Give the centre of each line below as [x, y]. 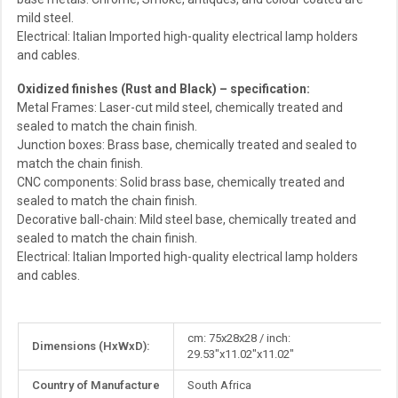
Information [47, 347]
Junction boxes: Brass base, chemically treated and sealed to [187, 144]
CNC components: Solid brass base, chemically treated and [181, 182]
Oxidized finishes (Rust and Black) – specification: [163, 88]
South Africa [219, 385]
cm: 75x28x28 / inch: [239, 338]
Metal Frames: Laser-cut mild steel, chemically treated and [180, 107]
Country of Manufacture [96, 385]
